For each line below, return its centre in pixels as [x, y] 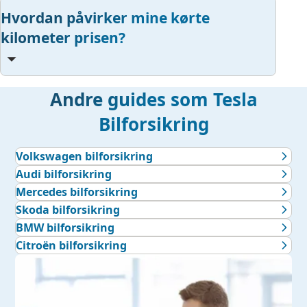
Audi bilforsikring [64, 174]
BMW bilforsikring [65, 228]
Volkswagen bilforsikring [85, 157]
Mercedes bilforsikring [77, 192]
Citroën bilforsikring [72, 246]
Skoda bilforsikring [68, 210]
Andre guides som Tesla [153, 100]
